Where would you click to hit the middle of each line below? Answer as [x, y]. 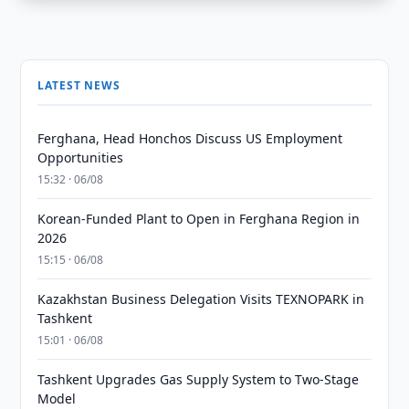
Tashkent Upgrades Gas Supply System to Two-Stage [199, 379]
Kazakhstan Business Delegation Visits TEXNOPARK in [201, 299]
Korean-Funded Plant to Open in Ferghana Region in [199, 219]
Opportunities [81, 157]
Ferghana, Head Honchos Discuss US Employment [190, 138]
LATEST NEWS [79, 85]
